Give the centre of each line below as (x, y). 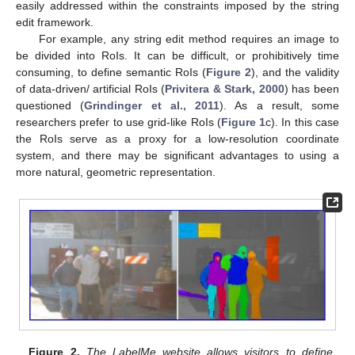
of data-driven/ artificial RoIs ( (91, 89)
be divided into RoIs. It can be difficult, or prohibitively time (177, 56)
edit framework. (55, 23)
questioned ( (50, 106)
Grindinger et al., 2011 (152, 106)
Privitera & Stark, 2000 (225, 89)
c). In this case (303, 122)
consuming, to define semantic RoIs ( (111, 73)
